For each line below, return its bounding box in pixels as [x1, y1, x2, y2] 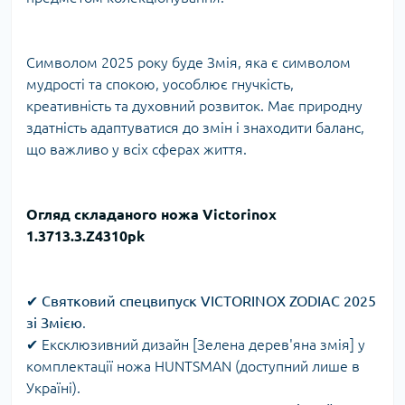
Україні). [26, 380, 80, 397]
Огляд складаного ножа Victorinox [26, 206, 277, 223]
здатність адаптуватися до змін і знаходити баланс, [26, 119, 364, 137]
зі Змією [26, 315, 82, 332]
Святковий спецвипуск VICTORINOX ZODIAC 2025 [42, 293, 376, 310]
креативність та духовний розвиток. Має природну [26, 98, 363, 115]
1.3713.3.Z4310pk [26, 228, 145, 245]
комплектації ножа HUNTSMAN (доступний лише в [26, 358, 360, 375]
